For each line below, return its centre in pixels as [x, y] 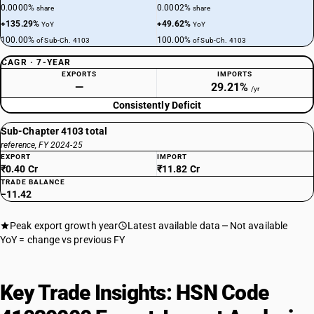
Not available [259, 226]
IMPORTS [235, 74]
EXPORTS [79, 74]
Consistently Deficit [157, 105]
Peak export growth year [64, 226]
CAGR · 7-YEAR [36, 62]
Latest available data [174, 226]
